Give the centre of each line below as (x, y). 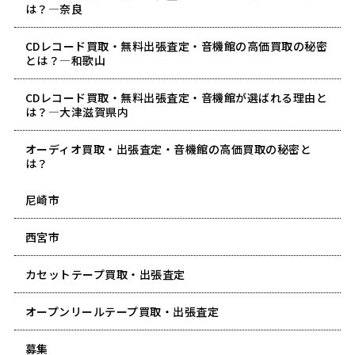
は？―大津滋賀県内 (77, 111)
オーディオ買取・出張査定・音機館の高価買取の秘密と (168, 149)
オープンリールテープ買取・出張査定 (122, 311)
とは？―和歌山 (65, 60)
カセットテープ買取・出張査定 (105, 274)
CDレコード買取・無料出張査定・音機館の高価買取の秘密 (176, 46)
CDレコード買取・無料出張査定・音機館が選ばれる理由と (176, 97)
